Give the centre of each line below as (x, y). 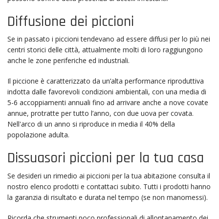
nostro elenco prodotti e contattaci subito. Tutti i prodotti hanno (109, 186)
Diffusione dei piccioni (71, 21)
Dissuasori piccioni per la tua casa (106, 158)
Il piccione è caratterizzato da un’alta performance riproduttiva (106, 81)
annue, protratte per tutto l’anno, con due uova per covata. (100, 113)
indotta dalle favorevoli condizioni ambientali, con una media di (107, 92)
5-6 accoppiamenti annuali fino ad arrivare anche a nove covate (108, 102)
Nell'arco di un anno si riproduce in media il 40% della (91, 124)
